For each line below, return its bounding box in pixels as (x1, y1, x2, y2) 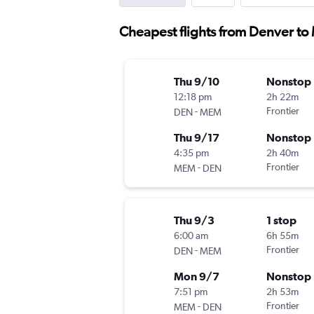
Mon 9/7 (174, 270, 219, 283)
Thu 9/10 (174, 75, 219, 88)
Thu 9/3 (174, 214, 214, 227)
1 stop (266, 214, 296, 227)
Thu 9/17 (174, 131, 219, 144)
